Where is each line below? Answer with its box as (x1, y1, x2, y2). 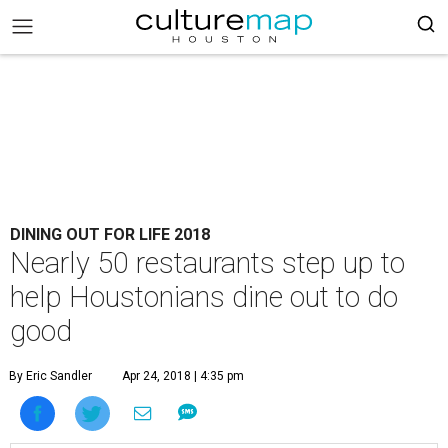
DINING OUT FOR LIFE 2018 (10, 225, 210, 244)
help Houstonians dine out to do (10, 280, 398, 314)
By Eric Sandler (9, 369, 92, 383)
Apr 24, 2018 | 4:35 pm (122, 369, 244, 383)
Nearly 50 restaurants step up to (10, 246, 405, 280)
